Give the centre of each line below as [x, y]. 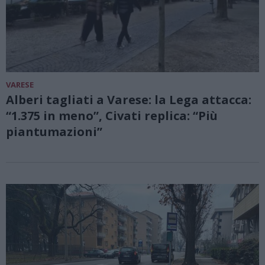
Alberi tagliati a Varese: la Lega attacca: [129, 100]
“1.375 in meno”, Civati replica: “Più [112, 116]
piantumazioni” [54, 132]
